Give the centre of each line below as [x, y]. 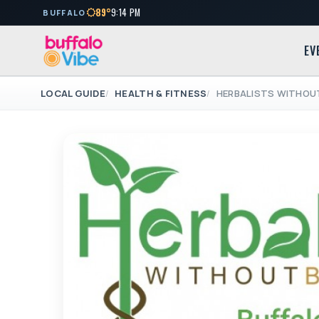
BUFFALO [64, 13]
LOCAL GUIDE [73, 94]
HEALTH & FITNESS [161, 94]
